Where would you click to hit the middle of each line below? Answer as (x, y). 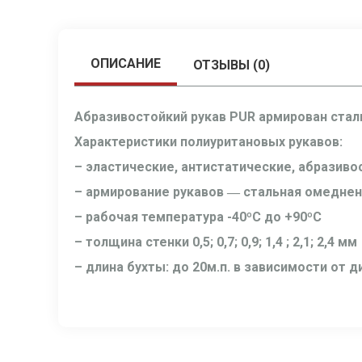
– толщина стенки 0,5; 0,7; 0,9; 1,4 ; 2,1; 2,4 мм (216, 242)
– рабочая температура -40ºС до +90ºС (198, 217)
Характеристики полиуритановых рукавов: (208, 142)
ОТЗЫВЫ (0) (232, 65)
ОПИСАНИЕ (126, 63)
